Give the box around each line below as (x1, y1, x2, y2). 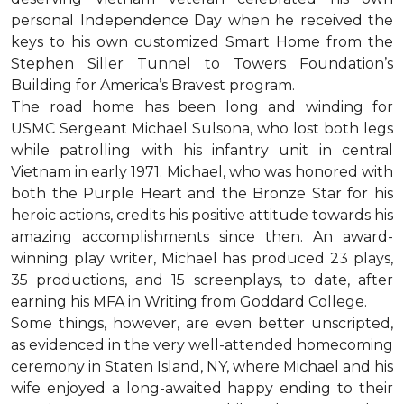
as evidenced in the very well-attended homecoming (11, 336, 393, 353)
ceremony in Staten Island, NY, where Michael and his (11, 358, 393, 375)
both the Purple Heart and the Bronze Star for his (11, 185, 393, 202)
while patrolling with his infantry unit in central (11, 142, 393, 159)
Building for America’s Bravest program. (11, 77, 295, 94)
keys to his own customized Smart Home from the (11, 33, 393, 50)
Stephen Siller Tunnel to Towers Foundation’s (11, 55, 393, 72)
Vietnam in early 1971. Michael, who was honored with (11, 163, 393, 180)
